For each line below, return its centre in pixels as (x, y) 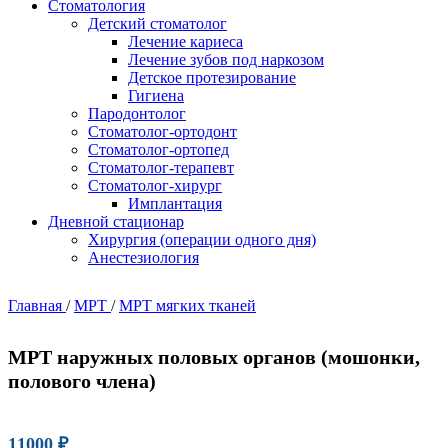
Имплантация (175, 203)
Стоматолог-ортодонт (162, 131)
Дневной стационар (116, 221)
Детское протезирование (212, 77)
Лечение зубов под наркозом (226, 59)
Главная (37, 305)
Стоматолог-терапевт (161, 167)
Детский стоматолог (157, 23)
